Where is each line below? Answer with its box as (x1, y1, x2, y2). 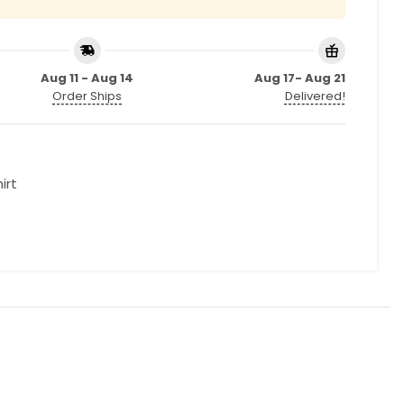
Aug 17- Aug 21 (253, 69, 345, 87)
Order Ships (52, 87, 123, 105)
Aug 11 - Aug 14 (41, 69, 134, 87)
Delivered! (284, 87, 345, 105)
